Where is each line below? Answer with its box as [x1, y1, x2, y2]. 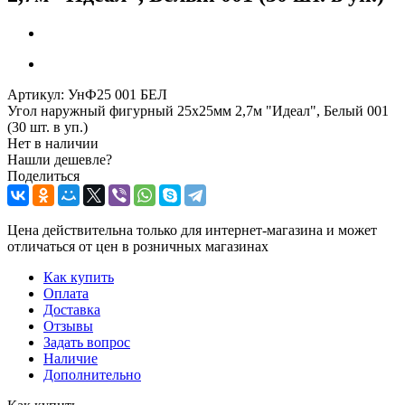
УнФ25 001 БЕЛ [68, 86, 167, 102]
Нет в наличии [7, 135, 99, 151]
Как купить [43, 268, 114, 285]
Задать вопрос [43, 334, 130, 350]
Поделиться [7, 167, 80, 184]
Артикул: [7, 86, 64, 102]
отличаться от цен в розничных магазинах [7, 238, 268, 254]
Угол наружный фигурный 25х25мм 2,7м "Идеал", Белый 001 [7, 102, 389, 118]
